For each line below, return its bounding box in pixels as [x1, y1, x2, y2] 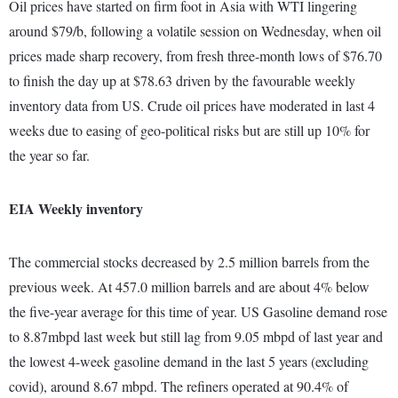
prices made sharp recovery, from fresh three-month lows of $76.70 [9, 46, 382, 66]
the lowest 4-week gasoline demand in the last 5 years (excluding [9, 352, 369, 371]
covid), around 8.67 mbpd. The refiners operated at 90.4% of [9, 377, 348, 396]
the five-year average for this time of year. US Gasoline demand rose [9, 302, 387, 322]
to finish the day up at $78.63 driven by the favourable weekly [9, 71, 355, 91]
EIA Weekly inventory [9, 198, 143, 219]
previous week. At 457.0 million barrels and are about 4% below [9, 277, 370, 297]
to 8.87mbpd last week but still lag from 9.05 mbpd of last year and [9, 327, 383, 346]
